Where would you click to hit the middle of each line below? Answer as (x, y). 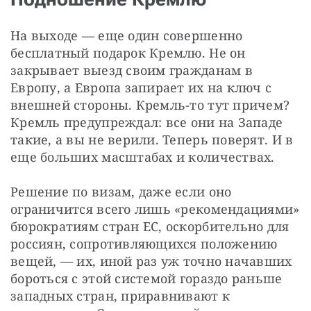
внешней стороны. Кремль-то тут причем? (150, 104)
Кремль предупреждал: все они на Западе (147, 122)
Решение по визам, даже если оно (121, 191)
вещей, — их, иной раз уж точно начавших (151, 261)
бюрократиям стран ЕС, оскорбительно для (150, 226)
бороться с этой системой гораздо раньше (146, 278)
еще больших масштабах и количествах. (143, 157)
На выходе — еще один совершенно (127, 35)
